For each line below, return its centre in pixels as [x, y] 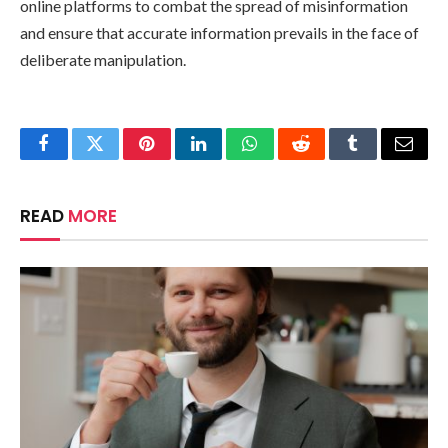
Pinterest [177, 158]
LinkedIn [229, 158]
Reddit [323, 158]
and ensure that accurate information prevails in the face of [219, 33]
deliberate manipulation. [103, 60]
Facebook [77, 158]
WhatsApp [287, 158]
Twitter [119, 158]
